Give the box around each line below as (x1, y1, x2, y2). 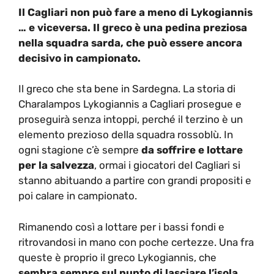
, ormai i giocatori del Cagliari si (94, 159, 240, 171)
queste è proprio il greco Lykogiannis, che (18, 251, 217, 264)
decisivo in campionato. (18, 51, 141, 64)
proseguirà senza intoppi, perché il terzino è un (18, 113, 243, 125)
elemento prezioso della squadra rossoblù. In (18, 128, 233, 141)
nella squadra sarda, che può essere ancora (18, 36, 242, 49)
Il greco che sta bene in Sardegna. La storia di (18, 83, 235, 95)
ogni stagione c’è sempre (18, 144, 141, 156)
